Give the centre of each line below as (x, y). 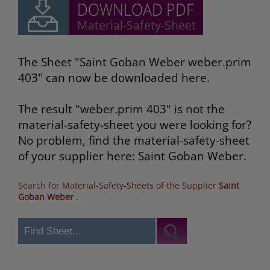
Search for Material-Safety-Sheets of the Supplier (118, 186)
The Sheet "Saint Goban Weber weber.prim (135, 62)
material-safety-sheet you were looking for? (135, 125)
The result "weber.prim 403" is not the (121, 109)
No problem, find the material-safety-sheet (134, 141)
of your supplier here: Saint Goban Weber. (132, 156)
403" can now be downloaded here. (114, 78)
